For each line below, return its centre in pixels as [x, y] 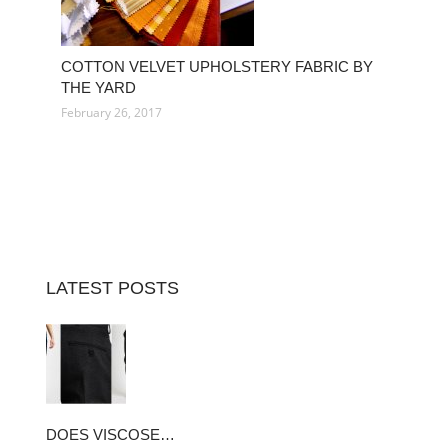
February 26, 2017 [111, 112]
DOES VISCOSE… [110, 434]
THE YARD [98, 87]
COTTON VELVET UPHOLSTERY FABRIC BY [217, 66]
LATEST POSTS [112, 288]
